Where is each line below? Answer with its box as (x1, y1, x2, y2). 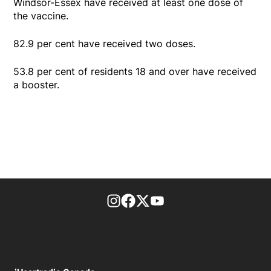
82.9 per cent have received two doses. (13, 37, 196, 50)
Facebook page (135, 194, 207, 206)
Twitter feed (150, 194, 206, 206)
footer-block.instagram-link (121, 194, 246, 206)
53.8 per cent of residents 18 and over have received (13, 65, 257, 77)
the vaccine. (13, 9, 69, 22)
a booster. (13, 78, 60, 91)
